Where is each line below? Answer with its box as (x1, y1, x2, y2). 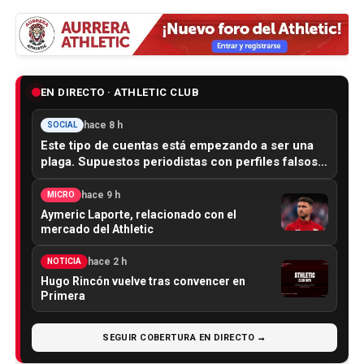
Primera (40, 288, 85, 302)
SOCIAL (46, 119, 77, 129)
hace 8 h (83, 119, 123, 131)
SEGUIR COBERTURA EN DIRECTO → (102, 331, 266, 343)
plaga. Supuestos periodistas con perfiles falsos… (40, 154, 327, 169)
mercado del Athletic (40, 222, 154, 236)
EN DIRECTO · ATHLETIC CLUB (40, 85, 200, 98)
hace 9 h (80, 188, 120, 201)
